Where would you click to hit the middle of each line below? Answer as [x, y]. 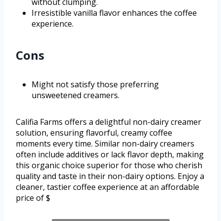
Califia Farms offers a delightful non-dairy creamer [109, 122]
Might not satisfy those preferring [95, 85]
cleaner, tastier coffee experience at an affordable [108, 187]
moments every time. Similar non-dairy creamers [105, 144]
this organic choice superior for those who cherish [109, 166]
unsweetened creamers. [75, 95]
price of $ [33, 198]
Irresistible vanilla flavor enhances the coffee [114, 13]
